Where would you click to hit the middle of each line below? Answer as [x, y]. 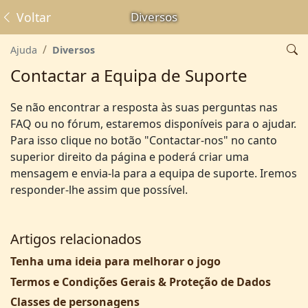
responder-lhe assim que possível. [99, 190]
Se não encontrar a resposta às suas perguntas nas [144, 107]
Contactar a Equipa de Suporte [129, 75]
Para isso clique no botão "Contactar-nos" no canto [144, 140]
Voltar [32, 17]
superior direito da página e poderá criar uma [130, 157]
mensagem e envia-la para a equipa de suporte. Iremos [154, 173]
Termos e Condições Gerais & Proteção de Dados [141, 282]
